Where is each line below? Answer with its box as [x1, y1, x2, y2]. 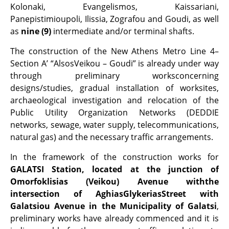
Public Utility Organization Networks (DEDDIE [10, 106, 219, 118]
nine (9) [21, 25, 53, 37]
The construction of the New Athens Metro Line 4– [10, 45, 219, 57]
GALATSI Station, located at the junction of [10, 163, 219, 175]
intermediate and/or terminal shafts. [53, 25, 194, 37]
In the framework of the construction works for [10, 151, 219, 163]
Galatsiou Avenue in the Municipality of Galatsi [10, 200, 217, 212]
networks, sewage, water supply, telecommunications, [10, 119, 219, 130]
